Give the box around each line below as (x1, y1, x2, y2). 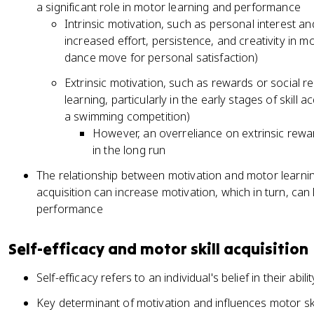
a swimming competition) (64, 109, 191, 124)
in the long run (93, 142, 166, 158)
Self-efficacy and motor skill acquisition (8, 239, 308, 259)
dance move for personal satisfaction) (64, 50, 259, 65)
